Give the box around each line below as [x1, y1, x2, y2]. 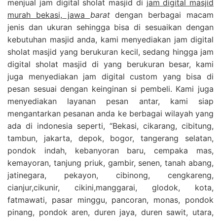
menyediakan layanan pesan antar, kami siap [7, 96, 214, 106]
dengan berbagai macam [110, 9, 214, 20]
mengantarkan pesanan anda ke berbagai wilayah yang [7, 108, 214, 118]
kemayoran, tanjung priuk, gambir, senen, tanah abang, [7, 157, 214, 168]
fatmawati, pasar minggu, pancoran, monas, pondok [7, 194, 214, 205]
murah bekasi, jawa [7, 9, 90, 20]
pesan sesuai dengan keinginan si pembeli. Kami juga [7, 83, 214, 94]
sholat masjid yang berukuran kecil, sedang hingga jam [7, 46, 214, 57]
